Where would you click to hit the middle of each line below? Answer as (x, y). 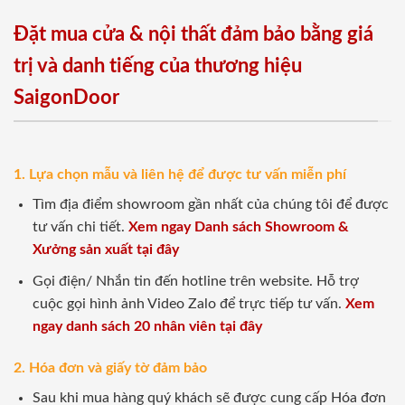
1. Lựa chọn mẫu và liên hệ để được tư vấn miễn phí (180, 175)
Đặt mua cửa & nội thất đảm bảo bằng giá (193, 34)
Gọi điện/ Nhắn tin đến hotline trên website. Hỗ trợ (195, 282)
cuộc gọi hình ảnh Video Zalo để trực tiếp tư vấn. (188, 304)
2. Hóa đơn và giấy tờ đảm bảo (110, 367)
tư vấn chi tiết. (80, 227)
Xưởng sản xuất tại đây (105, 250)
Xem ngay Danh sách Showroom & (238, 227)
